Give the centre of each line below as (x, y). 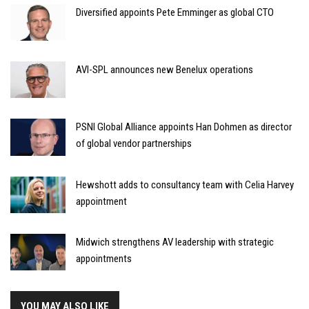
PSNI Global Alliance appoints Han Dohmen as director (184, 127)
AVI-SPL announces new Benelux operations (165, 70)
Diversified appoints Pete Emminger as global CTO (175, 12)
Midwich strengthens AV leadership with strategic (175, 242)
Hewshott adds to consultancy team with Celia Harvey (185, 185)
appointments (104, 259)
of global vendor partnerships (134, 144)
